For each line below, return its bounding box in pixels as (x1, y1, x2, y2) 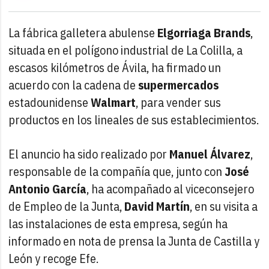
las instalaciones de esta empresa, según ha (8, 215, 228, 232)
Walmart (88, 94, 136, 110)
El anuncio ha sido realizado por (8, 145, 170, 162)
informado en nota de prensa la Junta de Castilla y (8, 232, 260, 249)
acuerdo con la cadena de (8, 76, 136, 93)
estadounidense (8, 94, 89, 110)
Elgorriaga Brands (157, 24, 251, 41)
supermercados (136, 76, 219, 93)
